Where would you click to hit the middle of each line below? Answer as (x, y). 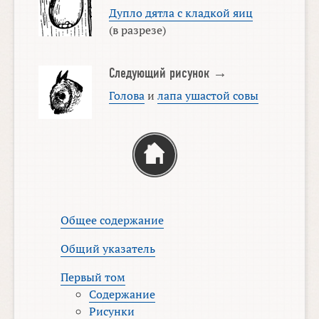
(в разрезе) (137, 30)
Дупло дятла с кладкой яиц (181, 12)
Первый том (93, 277)
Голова (126, 96)
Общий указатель (108, 249)
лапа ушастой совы (208, 96)
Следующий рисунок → (168, 74)
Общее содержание (113, 220)
